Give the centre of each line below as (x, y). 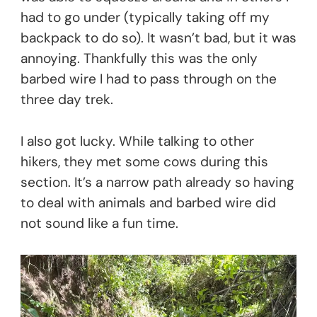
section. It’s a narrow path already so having (157, 182)
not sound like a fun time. (99, 223)
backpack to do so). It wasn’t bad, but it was (158, 38)
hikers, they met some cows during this (144, 161)
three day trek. (67, 99)
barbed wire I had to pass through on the (149, 79)
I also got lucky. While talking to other (137, 141)
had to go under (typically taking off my (145, 17)
